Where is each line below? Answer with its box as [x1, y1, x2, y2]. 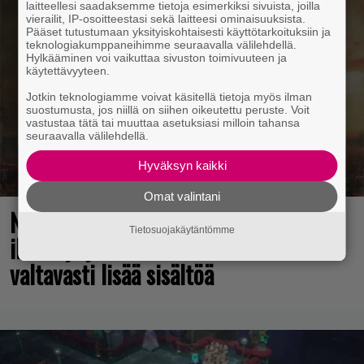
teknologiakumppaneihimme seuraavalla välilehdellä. [26, 38, 297, 51]
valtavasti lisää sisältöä [10, 255, 214, 292]
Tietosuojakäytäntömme [129, 224, 235, 236]
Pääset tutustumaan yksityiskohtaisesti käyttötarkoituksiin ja [26, 25, 331, 38]
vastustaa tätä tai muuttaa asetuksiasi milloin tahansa [26, 116, 301, 129]
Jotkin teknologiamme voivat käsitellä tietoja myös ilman [26, 90, 313, 103]
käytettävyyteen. [26, 64, 110, 77]
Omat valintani [144, 189, 220, 203]
